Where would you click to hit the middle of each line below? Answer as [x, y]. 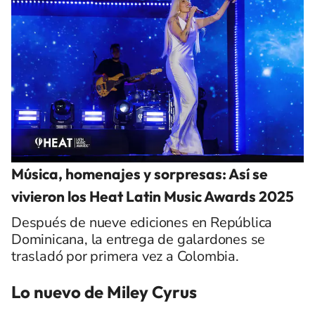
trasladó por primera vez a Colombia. [125, 256]
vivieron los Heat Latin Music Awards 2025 [153, 196]
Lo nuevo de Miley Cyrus [104, 291]
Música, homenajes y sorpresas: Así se [140, 173]
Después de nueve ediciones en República [142, 222]
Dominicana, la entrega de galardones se [139, 239]
